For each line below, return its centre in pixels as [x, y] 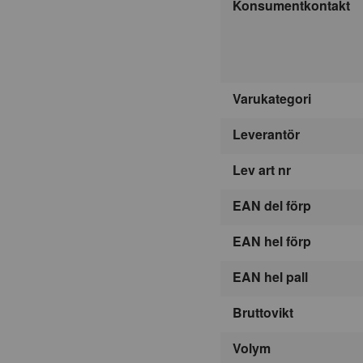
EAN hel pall [270, 276]
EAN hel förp [272, 241]
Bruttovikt [263, 312]
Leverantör [266, 134]
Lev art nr [262, 169]
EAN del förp [272, 205]
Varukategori [272, 98]
